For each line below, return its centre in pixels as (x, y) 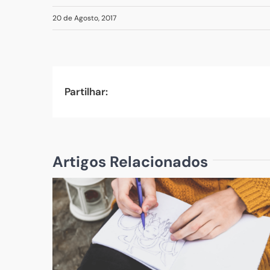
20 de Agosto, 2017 (84, 18)
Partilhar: (86, 92)
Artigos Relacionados (130, 162)
